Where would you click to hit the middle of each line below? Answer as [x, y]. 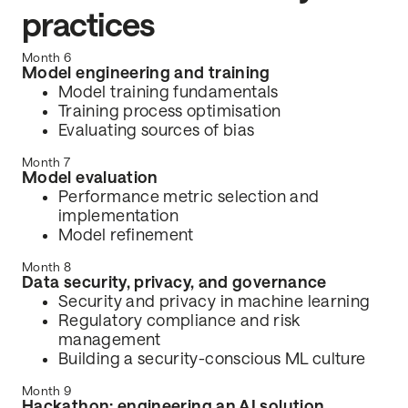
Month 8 [47, 268]
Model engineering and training [146, 73]
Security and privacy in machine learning [214, 302]
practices [89, 25]
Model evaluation [90, 178]
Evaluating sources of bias [157, 131]
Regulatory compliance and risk [179, 321]
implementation [119, 216]
